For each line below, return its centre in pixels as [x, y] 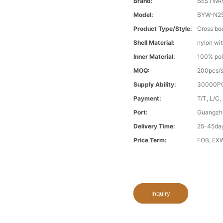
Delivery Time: [155, 126]
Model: [144, 15]
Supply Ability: [155, 85]
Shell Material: [154, 43]
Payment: [148, 99]
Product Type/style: [163, 29]
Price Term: [150, 140]
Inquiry [161, 194]
